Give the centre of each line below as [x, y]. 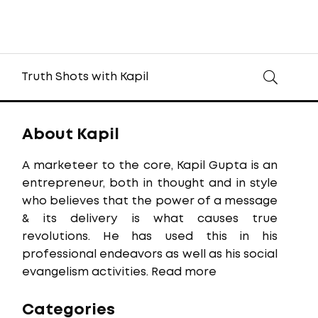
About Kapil [71, 135]
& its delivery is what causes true [150, 219]
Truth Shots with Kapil [84, 77]
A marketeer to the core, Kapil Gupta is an [150, 166]
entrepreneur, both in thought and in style [150, 183]
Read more [184, 272]
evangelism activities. [87, 272]
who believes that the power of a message [150, 201]
